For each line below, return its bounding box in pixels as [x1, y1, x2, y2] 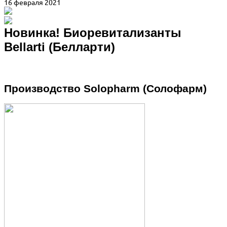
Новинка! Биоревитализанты [4, 26, 181, 40]
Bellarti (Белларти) [4, 40, 115, 54]
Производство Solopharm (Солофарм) [4, 83, 207, 95]
